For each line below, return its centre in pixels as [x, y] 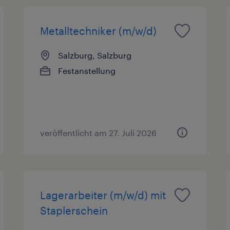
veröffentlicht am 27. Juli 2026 [99, 132]
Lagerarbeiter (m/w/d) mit [103, 195]
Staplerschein [74, 210]
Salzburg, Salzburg [95, 55]
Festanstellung [87, 70]
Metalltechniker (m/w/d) [99, 31]
